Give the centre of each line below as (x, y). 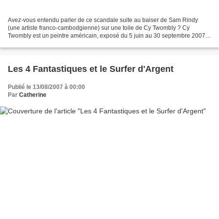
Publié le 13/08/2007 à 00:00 (46, 87)
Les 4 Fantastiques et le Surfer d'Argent (91, 69)
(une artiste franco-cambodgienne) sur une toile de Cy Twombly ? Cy (99, 28)
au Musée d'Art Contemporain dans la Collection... (74, 44)
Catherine (33, 95)
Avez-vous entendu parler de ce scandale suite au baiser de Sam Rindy (103, 20)
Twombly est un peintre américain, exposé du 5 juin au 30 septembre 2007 (107, 36)
